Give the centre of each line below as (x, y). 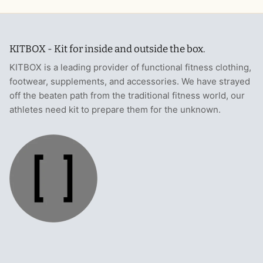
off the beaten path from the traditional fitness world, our (127, 96)
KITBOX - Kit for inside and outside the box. (107, 49)
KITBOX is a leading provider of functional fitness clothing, (130, 68)
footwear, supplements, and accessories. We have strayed (130, 82)
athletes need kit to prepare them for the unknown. (116, 110)
